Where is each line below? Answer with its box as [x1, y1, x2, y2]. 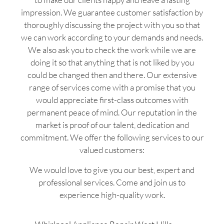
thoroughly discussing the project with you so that [24, 19, 200, 30]
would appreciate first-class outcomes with [35, 94, 188, 105]
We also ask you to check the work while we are [28, 44, 196, 55]
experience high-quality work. [59, 189, 165, 200]
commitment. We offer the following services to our [20, 132, 204, 143]
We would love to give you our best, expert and [29, 164, 194, 175]
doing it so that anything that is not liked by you [30, 57, 194, 68]
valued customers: [79, 144, 144, 155]
